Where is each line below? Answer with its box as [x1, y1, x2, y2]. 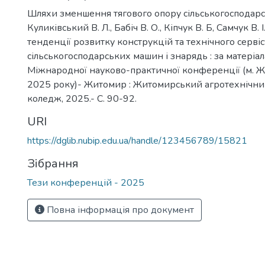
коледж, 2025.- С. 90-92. [27, 92, 137, 105]
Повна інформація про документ [44, 203, 194, 216]
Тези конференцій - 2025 [27, 176, 144, 189]
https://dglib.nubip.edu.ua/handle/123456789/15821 [27, 134, 247, 147]
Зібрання [27, 156, 79, 172]
